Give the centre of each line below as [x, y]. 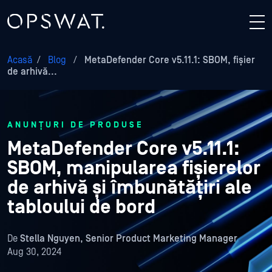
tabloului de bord [81, 207]
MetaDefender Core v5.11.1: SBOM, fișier [168, 60]
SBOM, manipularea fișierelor [134, 168]
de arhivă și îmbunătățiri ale [130, 188]
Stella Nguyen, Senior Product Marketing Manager [129, 239]
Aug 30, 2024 [34, 252]
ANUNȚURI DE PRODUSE [76, 125]
